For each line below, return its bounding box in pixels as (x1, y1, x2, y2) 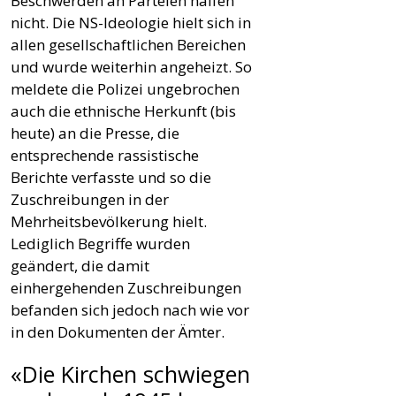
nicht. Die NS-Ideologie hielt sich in (11, 11, 251, 33)
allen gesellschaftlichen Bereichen (11, 34, 246, 55)
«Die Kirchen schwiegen (11, 358, 250, 389)
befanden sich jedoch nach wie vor (11, 299, 249, 320)
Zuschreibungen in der (11, 188, 169, 209)
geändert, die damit (11, 255, 149, 276)
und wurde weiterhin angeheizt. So (11, 56, 252, 77)
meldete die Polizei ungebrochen (11, 78, 240, 99)
